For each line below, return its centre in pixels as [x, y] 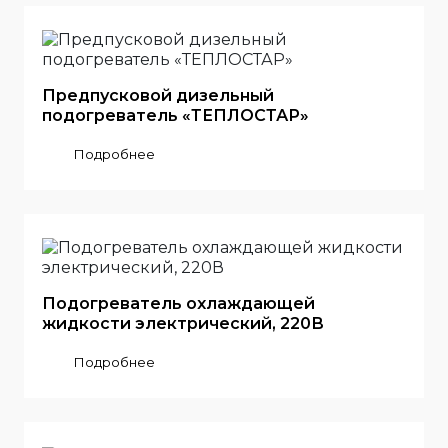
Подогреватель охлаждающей [178, 303]
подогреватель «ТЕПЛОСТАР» [175, 115]
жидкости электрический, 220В [182, 323]
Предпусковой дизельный [157, 95]
